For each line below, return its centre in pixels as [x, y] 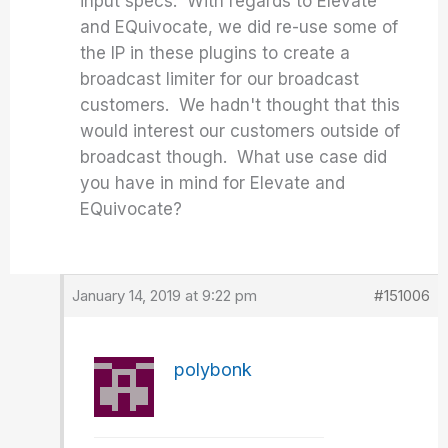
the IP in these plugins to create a [215, 53]
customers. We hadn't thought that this [240, 105]
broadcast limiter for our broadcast [220, 79]
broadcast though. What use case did [234, 157]
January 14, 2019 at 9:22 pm [165, 295]
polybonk [213, 369]
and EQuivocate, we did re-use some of [239, 27]
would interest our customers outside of [240, 131]
